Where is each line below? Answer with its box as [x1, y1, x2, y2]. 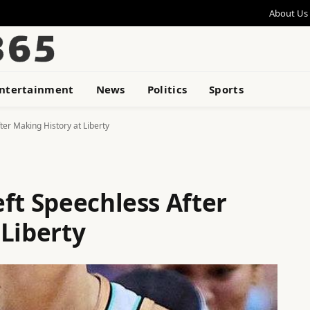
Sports [209, 82, 244, 96]
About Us [269, 6, 308, 19]
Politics [147, 82, 188, 96]
